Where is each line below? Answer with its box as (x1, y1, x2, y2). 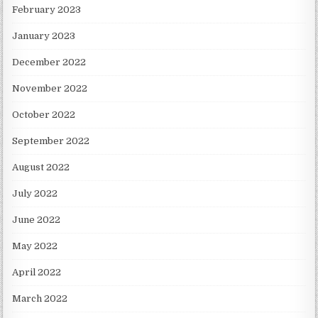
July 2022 (12, 187, 58, 199)
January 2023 (12, 30, 76, 41)
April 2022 (12, 266, 62, 278)
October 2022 (12, 109, 76, 120)
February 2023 (12, 4, 82, 15)
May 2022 (12, 240, 58, 251)
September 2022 (12, 135, 90, 146)
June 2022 (12, 214, 61, 225)
